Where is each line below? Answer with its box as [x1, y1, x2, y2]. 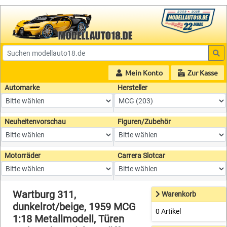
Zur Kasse [186, 68, 218, 78]
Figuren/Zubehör [118, 118, 171, 126]
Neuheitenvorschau [5, 118, 66, 126]
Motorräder [5, 152, 41, 160]
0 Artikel [156, 207, 181, 216]
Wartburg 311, [13, 188, 76, 201]
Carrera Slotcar [118, 152, 165, 160]
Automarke [5, 84, 40, 92]
